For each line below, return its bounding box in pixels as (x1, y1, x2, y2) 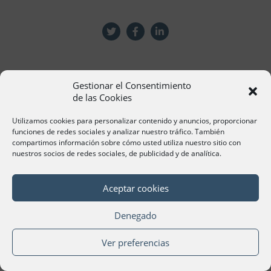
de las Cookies (73, 91, 132, 103)
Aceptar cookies (102, 181, 169, 194)
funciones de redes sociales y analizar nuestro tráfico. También (12, 126, 224, 137)
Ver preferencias (102, 236, 169, 249)
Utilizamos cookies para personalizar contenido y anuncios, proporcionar (12, 116, 257, 126)
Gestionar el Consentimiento (73, 79, 191, 91)
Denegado (114, 209, 157, 221)
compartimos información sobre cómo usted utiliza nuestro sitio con (12, 137, 241, 148)
